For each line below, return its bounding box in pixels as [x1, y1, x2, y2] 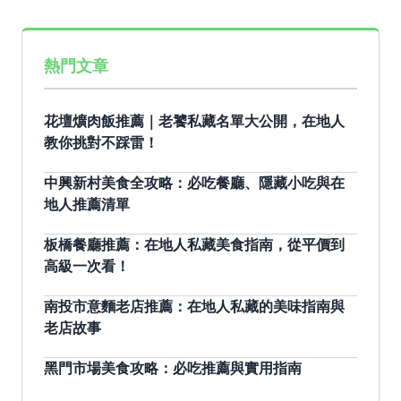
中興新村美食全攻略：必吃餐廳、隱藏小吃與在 [44, 175, 345, 191]
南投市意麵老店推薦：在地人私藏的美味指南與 [44, 299, 345, 314]
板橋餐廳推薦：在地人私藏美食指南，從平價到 [44, 237, 345, 252]
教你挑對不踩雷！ [44, 135, 158, 150]
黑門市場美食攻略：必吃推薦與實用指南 [44, 361, 302, 376]
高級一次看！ [44, 259, 130, 274]
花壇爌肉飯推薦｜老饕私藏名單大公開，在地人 [44, 114, 345, 129]
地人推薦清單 [44, 197, 130, 212]
